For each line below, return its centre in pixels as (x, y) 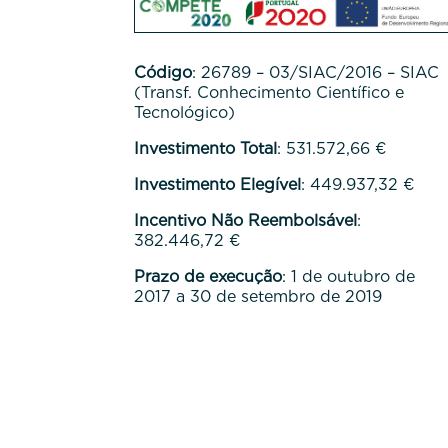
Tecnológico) (185, 112)
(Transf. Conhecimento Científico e (269, 92)
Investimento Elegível (218, 184)
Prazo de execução (208, 276)
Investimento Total (206, 148)
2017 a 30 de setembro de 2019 (258, 296)
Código (163, 72)
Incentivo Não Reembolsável (246, 220)
